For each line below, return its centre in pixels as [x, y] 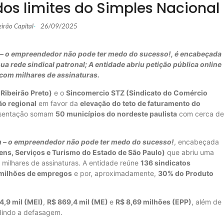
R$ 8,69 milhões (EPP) [153, 201]
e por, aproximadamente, [115, 173]
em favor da [58, 103]
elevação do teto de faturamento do [140, 103]
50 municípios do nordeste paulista [116, 113]
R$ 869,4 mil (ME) [78, 201]
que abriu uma [189, 152]
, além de [206, 201]
